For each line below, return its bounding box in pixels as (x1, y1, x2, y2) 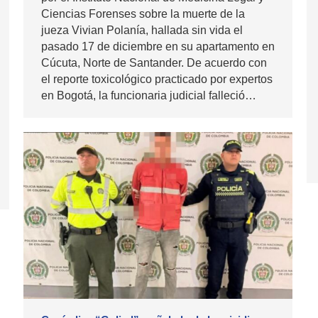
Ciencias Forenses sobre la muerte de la (41, 8, 245, 21)
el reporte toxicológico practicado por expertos (41, 73, 273, 86)
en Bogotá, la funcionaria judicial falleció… (41, 89, 256, 102)
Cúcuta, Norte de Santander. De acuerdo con (41, 57, 267, 70)
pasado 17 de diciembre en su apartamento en (41, 40, 275, 53)
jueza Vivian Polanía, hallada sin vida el (41, 24, 243, 37)
